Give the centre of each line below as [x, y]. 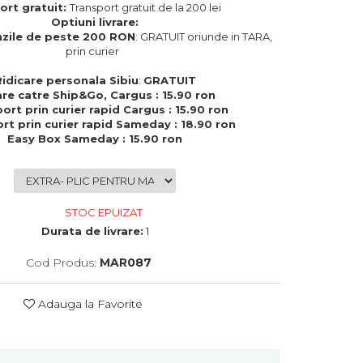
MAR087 [126, 262]
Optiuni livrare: [95, 21]
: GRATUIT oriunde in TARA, [203, 36]
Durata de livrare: [92, 231]
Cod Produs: [62, 262]
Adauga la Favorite [88, 303]
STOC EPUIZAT [102, 212]
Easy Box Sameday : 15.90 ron [95, 138]
